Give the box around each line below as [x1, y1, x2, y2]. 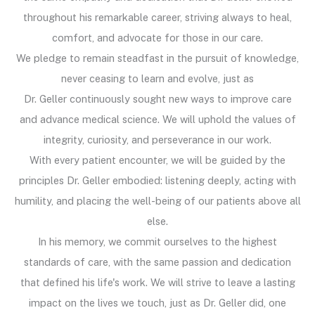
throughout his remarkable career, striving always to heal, [23, 11, 292, 23]
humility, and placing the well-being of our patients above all [14, 194, 301, 207]
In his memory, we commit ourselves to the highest [38, 235, 277, 247]
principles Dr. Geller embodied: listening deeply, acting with [19, 174, 296, 186]
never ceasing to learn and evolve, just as [61, 72, 254, 84]
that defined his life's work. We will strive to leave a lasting [20, 276, 295, 288]
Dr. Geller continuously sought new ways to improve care [23, 92, 292, 105]
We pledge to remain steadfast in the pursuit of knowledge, [16, 51, 299, 64]
